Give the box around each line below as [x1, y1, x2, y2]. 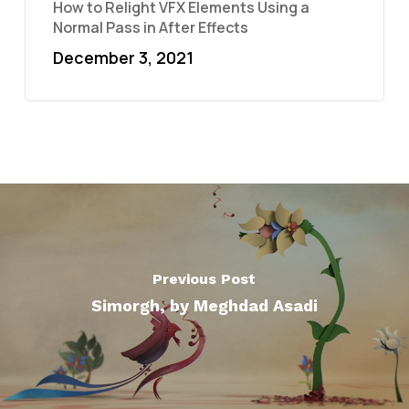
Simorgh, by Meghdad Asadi [90, 295, 318, 315]
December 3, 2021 [52, 47, 194, 68]
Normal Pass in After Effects [52, 17, 248, 37]
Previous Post [152, 269, 257, 288]
